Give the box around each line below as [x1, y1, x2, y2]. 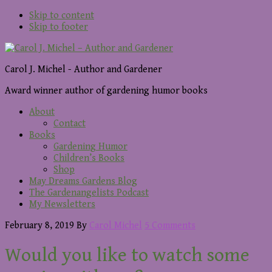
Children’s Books [53, 152, 124, 164]
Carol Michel [89, 220, 142, 231]
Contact [53, 118, 86, 129]
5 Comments [144, 220, 195, 231]
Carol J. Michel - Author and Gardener [5, 64, 162, 75]
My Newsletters [29, 199, 95, 210]
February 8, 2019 [5, 220, 74, 231]
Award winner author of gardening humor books [5, 85, 208, 97]
